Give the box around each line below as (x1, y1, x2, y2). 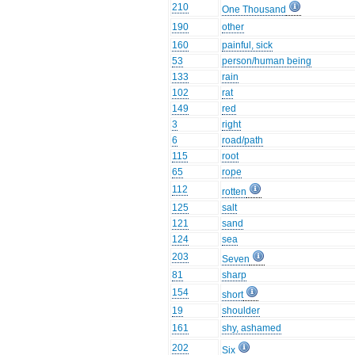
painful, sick (222, 40, 273, 52)
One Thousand (222, 4, 287, 16)
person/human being (222, 55, 312, 67)
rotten (222, 186, 247, 198)
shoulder (222, 305, 261, 317)
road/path (222, 135, 264, 147)
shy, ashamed (222, 323, 282, 334)
